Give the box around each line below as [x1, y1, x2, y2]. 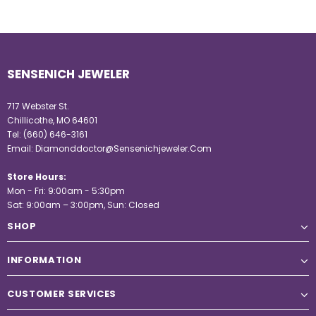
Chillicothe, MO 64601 [7, 114, 97, 126]
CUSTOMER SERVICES [7, 287, 117, 300]
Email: [7, 142, 35, 154]
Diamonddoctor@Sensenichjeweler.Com [35, 142, 212, 154]
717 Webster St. [7, 100, 69, 112]
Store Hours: [7, 171, 66, 183]
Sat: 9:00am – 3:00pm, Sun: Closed [7, 199, 159, 211]
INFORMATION [7, 253, 82, 267]
